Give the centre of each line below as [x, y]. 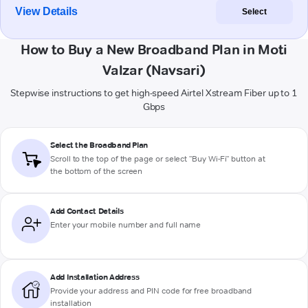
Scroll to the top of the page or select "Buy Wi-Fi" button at [158, 159]
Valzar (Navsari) [154, 70]
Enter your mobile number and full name [126, 225]
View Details [47, 12]
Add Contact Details [87, 211]
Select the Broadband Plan [99, 145]
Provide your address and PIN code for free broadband [151, 291]
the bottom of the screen [97, 171]
